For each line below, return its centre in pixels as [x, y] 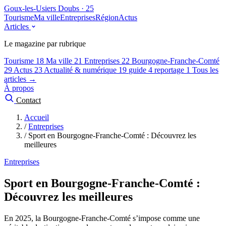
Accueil [37, 117]
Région [107, 17]
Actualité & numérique [80, 70]
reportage [169, 70]
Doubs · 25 [76, 8]
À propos [19, 88]
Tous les [205, 70]
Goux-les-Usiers [30, 8]
